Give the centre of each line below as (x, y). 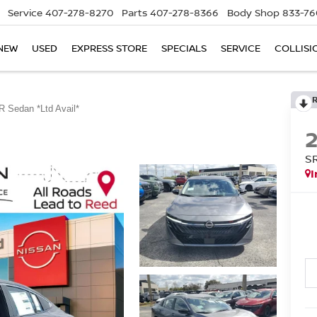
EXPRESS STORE (109, 48)
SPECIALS (184, 48)
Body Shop (253, 13)
